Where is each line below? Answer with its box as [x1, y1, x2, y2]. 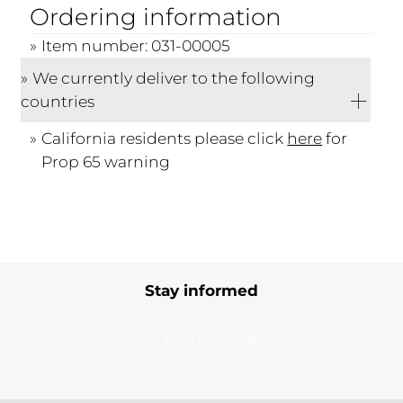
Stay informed [145, 281, 258, 300]
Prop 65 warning [41, 151, 171, 171]
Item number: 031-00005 [41, 35, 231, 55]
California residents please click [41, 128, 288, 148]
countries [21, 91, 95, 111]
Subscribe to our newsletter [122, 331, 281, 345]
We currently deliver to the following [32, 67, 316, 87]
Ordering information [30, 2, 282, 31]
